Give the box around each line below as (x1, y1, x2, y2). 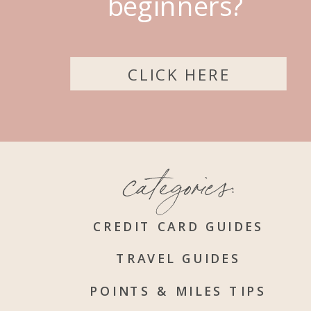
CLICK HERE (127, 63, 230, 85)
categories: (123, 163, 235, 199)
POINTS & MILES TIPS (90, 282, 267, 299)
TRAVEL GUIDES (115, 249, 242, 267)
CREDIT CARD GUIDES (93, 217, 265, 235)
